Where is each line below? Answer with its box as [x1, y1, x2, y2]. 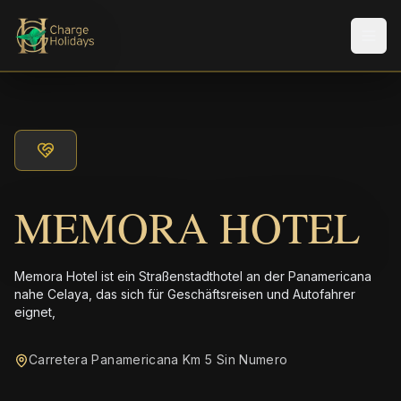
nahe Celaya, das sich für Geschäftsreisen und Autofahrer [14, 286, 355, 302]
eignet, [14, 304, 55, 320]
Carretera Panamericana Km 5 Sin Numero [29, 352, 288, 367]
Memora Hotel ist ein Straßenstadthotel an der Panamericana [14, 269, 371, 284]
